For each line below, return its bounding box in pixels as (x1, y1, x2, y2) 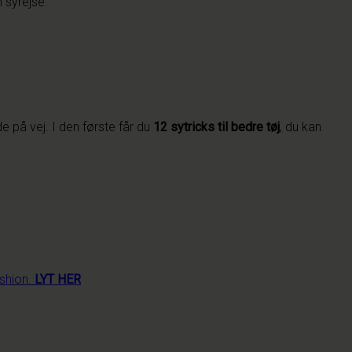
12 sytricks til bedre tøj (153, 119, 280, 134)
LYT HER (35, 271, 81, 287)
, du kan (280, 119, 321, 134)
